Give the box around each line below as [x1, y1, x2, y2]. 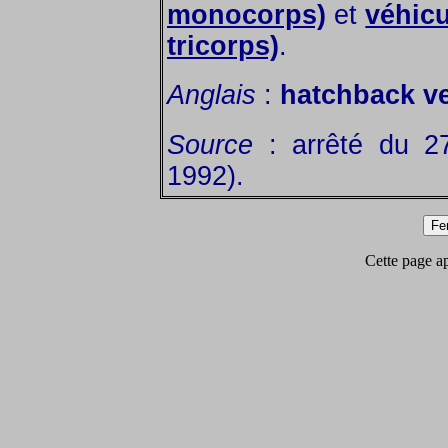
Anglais [167, 80, 256, 111]
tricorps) [167, 30, 279, 61]
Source [167, 129, 253, 160]
